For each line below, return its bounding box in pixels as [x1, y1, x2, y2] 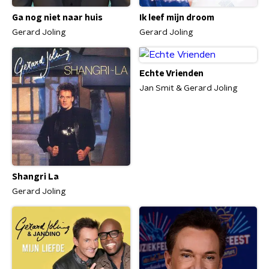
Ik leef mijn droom [139, 14, 214, 23]
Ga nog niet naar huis [12, 14, 103, 23]
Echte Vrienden [139, 70, 204, 79]
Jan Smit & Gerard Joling [139, 84, 238, 93]
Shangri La [12, 173, 59, 182]
